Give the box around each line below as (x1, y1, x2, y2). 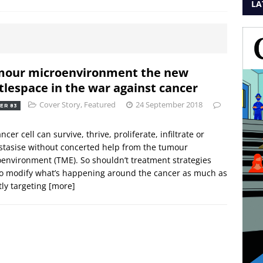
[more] (49, 180, 75, 191)
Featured (83, 99, 116, 110)
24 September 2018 (135, 99, 203, 110)
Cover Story (39, 99, 80, 110)
